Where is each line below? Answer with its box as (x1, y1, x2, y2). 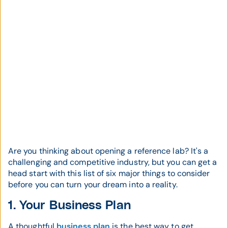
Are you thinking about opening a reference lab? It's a (8, 146, 209, 156)
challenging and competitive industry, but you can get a (8, 157, 217, 167)
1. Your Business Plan (8, 199, 131, 212)
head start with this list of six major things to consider (8, 168, 210, 179)
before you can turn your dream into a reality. (8, 179, 178, 190)
